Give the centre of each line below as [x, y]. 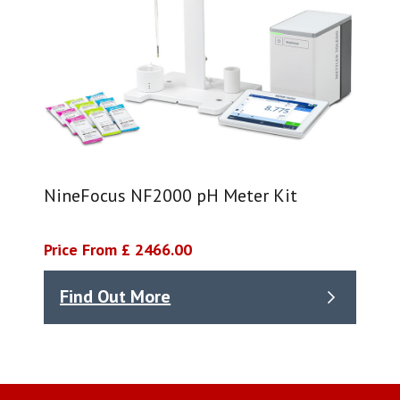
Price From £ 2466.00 [118, 249]
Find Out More [116, 297]
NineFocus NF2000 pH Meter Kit [171, 195]
